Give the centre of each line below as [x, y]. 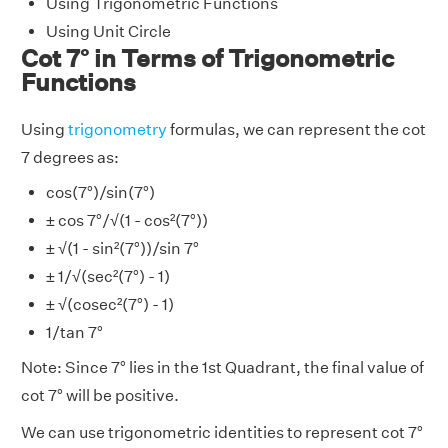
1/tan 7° [74, 333]
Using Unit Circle [108, 32]
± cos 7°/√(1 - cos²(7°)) [127, 221]
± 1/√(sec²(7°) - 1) [108, 277]
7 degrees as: [70, 158]
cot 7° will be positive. [100, 396]
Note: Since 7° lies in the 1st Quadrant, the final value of [222, 368]
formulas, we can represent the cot [296, 130]
